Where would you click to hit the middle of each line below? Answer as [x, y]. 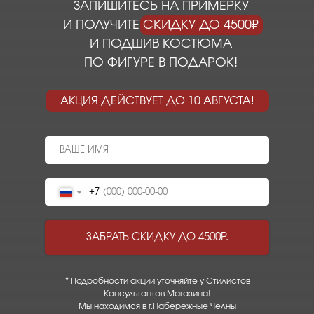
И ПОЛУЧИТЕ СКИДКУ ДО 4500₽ [161, 26]
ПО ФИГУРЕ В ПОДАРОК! [161, 63]
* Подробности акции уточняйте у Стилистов [157, 281]
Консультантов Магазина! [157, 294]
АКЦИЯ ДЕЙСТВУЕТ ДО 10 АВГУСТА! [157, 101]
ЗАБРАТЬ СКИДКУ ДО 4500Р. [157, 238]
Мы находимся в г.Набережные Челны [157, 307]
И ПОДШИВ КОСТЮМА [161, 45]
